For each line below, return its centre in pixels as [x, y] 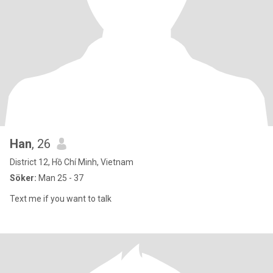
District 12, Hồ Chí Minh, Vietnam [72, 162]
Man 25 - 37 [60, 178]
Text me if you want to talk [61, 199]
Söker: [23, 178]
